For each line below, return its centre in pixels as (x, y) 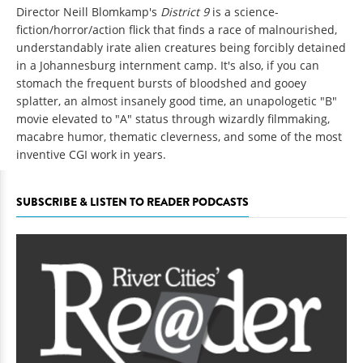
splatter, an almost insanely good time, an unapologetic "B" (177, 100)
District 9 (186, 11)
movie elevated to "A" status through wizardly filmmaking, (173, 118)
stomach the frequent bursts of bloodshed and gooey (161, 83)
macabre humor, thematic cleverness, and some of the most (179, 136)
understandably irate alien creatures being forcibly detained (181, 47)
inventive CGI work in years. (91, 154)
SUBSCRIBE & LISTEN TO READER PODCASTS (132, 201)
